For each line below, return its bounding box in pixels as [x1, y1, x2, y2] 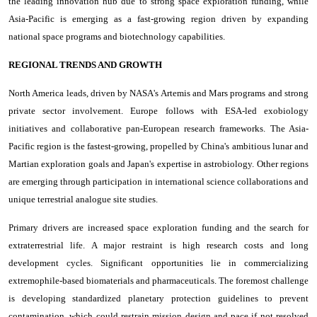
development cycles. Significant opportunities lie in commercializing [8, 257, 309, 268]
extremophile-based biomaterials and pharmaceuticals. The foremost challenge [8, 275, 309, 286]
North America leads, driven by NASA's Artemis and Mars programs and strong [8, 87, 309, 98]
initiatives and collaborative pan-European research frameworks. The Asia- [8, 122, 309, 134]
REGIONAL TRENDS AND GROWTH [8, 59, 162, 70]
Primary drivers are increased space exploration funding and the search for [8, 221, 309, 233]
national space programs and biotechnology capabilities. [8, 30, 225, 42]
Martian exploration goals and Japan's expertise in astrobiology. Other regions [8, 158, 309, 169]
